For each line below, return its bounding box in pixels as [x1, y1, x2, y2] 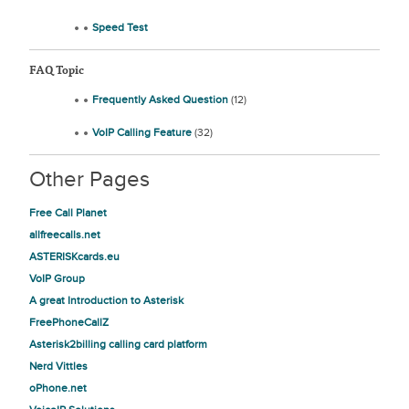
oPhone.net [29, 382, 87, 394]
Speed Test [92, 21, 148, 34]
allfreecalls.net [29, 228, 100, 241]
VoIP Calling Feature [92, 126, 192, 139]
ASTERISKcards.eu [29, 250, 120, 263]
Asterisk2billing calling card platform [29, 338, 207, 351]
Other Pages [29, 166, 150, 193]
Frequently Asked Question [92, 93, 228, 106]
